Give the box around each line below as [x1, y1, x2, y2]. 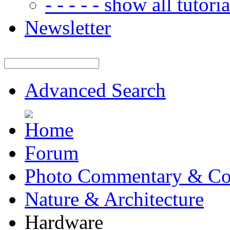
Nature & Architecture [25, 188, 204, 210]
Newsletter [25, 16, 111, 39]
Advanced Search [25, 79, 166, 101]
